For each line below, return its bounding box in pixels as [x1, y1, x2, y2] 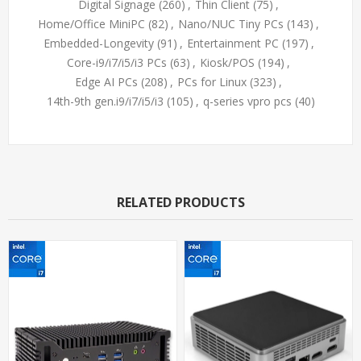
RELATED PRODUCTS [116, 193, 245, 211]
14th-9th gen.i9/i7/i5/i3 [46, 93, 164, 109]
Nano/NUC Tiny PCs [178, 15, 284, 31]
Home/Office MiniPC [38, 15, 145, 31]
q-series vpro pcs [202, 93, 292, 109]
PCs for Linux [177, 73, 247, 89]
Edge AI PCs [75, 73, 138, 89]
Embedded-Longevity [43, 35, 154, 51]
